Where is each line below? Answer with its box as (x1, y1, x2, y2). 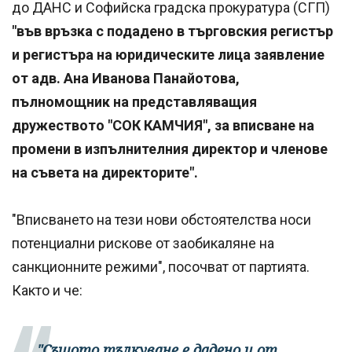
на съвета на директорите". (12, 163, 198, 181)
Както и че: (12, 281, 82, 299)
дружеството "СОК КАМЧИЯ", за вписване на (12, 116, 314, 134)
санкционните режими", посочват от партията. (12, 258, 310, 275)
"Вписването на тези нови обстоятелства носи (12, 211, 311, 228)
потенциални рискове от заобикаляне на (12, 234, 274, 251)
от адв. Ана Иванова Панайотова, (12, 69, 240, 86)
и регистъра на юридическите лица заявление (12, 46, 324, 63)
